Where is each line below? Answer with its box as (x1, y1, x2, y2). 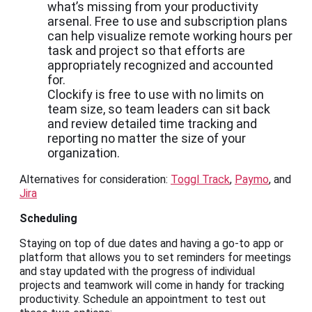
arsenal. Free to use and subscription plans (47, 14, 288, 29)
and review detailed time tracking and (47, 116, 257, 132)
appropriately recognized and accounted (47, 58, 273, 73)
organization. (47, 146, 120, 161)
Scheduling (19, 212, 77, 226)
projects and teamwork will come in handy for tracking (19, 279, 284, 292)
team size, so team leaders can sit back (47, 102, 270, 117)
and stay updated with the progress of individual (19, 265, 255, 279)
